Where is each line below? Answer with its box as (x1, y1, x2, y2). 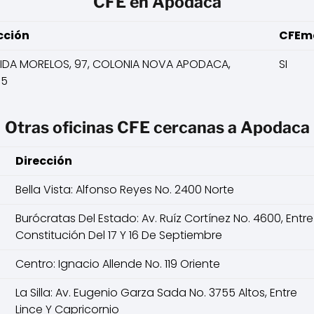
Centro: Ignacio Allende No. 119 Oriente (15, 256, 220, 272)
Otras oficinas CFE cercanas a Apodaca (4, 118, 310, 137)
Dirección (15, 153, 72, 169)
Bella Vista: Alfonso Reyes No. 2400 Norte (15, 182, 234, 198)
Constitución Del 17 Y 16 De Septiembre (15, 227, 222, 243)
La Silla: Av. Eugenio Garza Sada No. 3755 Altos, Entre (15, 285, 297, 301)
